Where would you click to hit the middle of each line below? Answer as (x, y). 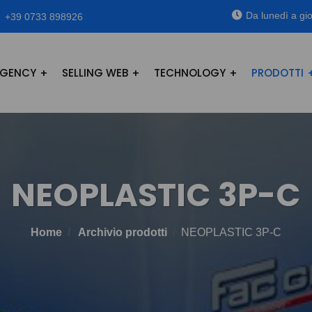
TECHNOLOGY (189, 73)
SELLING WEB (95, 73)
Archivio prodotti (123, 232)
